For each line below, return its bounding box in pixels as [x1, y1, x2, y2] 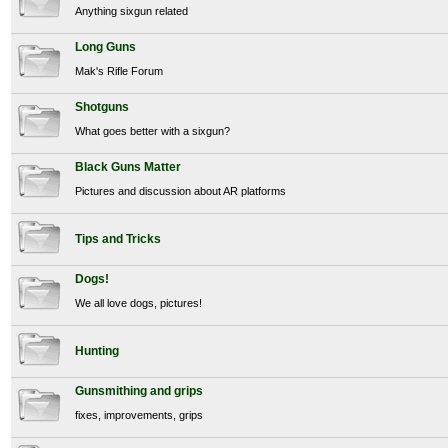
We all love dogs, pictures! [75, 296, 203, 309]
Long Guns [75, 40, 137, 55]
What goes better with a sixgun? [75, 124, 231, 137]
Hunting [75, 344, 120, 359]
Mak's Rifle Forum [75, 64, 164, 77]
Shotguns [75, 100, 130, 115]
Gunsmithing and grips [75, 384, 204, 399]
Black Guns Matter [75, 160, 182, 175]
